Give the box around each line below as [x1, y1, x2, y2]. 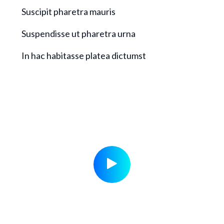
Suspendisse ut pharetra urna [21, 28, 135, 39]
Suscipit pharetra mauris [21, 6, 115, 17]
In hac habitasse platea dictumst [21, 50, 146, 61]
